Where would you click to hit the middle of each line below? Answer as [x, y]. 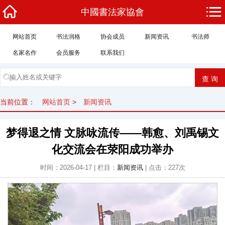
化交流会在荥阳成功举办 [113, 149]
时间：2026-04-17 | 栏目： [78, 167]
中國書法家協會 [113, 12]
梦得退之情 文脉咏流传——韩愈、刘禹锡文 [113, 133]
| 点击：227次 [164, 167]
